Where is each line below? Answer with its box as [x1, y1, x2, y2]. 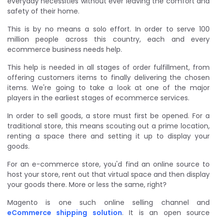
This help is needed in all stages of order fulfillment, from [7, 62, 210, 72]
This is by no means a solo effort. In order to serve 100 [7, 24, 210, 34]
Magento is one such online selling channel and [7, 197, 210, 207]
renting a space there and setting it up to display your [7, 131, 210, 141]
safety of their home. [7, 6, 79, 16]
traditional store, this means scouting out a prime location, [7, 121, 210, 131]
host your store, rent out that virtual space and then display [7, 169, 210, 179]
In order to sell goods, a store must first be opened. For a [7, 110, 210, 121]
